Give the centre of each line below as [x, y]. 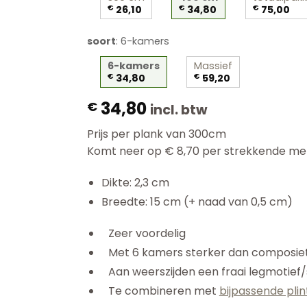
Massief [213, 65]
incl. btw [179, 110]
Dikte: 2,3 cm [135, 182]
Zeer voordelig [147, 233]
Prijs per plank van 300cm [157, 134]
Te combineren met [163, 291]
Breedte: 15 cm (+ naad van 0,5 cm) [197, 201]
